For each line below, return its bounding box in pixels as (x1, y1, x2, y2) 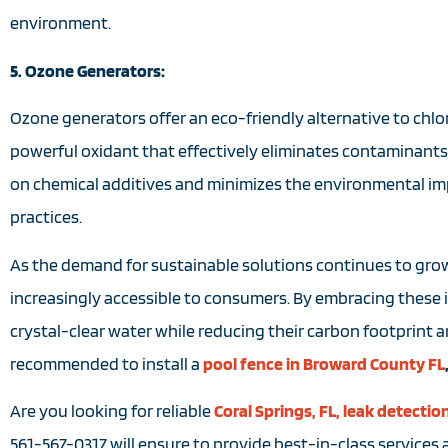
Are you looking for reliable (10, 399, 214, 421)
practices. (10, 206, 82, 228)
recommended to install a (10, 352, 203, 374)
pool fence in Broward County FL (203, 352, 445, 374)
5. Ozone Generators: (10, 59, 165, 81)
